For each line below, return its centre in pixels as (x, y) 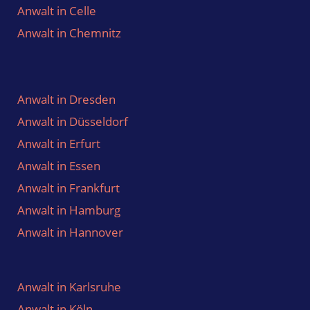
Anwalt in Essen (59, 165)
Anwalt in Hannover (70, 232)
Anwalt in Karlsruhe (69, 287)
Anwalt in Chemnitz (69, 33)
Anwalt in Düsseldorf (73, 121)
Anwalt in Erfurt (59, 143)
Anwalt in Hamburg (69, 210)
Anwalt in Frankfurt (69, 188)
